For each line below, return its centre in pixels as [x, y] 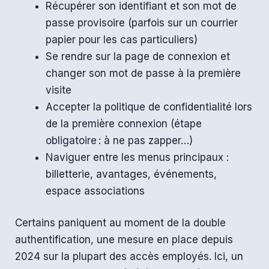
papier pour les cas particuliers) [122, 39]
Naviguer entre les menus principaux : [137, 157]
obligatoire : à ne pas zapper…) [120, 140]
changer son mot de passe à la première [143, 73]
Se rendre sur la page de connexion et [138, 56]
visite [59, 90]
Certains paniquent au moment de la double [120, 223]
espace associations [95, 191]
